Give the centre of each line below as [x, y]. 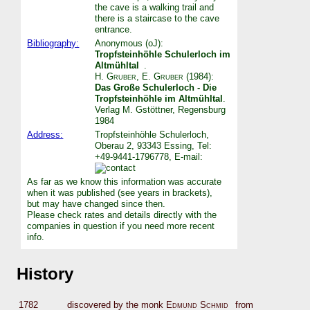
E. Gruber [163, 76]
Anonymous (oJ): [129, 43]
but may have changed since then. [97, 203]
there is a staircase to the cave [157, 18]
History [45, 273]
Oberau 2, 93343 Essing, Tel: [154, 145]
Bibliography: [53, 43]
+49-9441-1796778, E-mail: [149, 156]
